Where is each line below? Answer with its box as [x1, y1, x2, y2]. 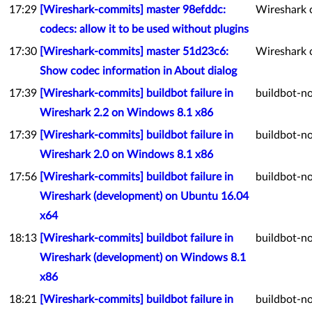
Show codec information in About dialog [40, 65, 237, 77]
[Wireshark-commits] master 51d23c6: [40, 46, 228, 57]
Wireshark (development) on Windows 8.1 [40, 252, 246, 263]
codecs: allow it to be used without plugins [40, 24, 249, 35]
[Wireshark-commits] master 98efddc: [40, 4, 226, 15]
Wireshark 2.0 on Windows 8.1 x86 [40, 149, 213, 160]
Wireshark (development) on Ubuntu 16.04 [40, 191, 249, 202]
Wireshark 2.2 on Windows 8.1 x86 [40, 107, 213, 118]
